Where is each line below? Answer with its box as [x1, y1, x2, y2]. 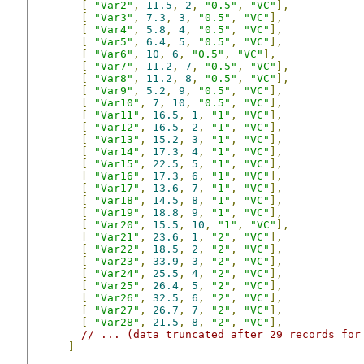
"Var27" [94, 303, 140, 316]
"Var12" [94, 120, 140, 133]
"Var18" [94, 193, 140, 206]
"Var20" [94, 218, 140, 231]
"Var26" [94, 291, 140, 304]
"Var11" [94, 108, 140, 121]
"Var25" [94, 279, 140, 292]
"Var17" [94, 181, 140, 194]
